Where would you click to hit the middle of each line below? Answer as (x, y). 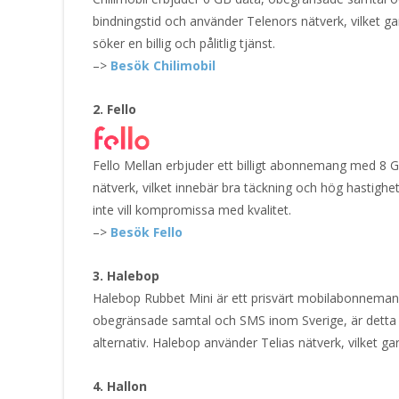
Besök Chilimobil (163, 65)
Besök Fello (147, 232)
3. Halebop (126, 276)
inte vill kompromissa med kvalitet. (192, 210)
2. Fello (114, 109)
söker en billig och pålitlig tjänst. (184, 43)
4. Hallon (120, 387)
